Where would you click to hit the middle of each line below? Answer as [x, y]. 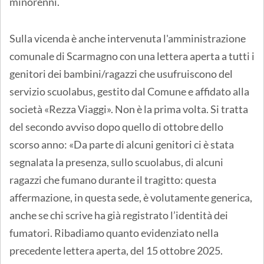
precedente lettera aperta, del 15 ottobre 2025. [116, 250]
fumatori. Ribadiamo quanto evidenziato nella [114, 232]
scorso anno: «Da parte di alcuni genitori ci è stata [122, 144]
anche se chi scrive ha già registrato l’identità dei [119, 215]
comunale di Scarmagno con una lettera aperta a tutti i [132, 56]
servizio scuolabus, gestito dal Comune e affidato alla [129, 91]
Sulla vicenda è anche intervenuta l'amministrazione [128, 38]
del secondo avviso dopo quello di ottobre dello [116, 126]
